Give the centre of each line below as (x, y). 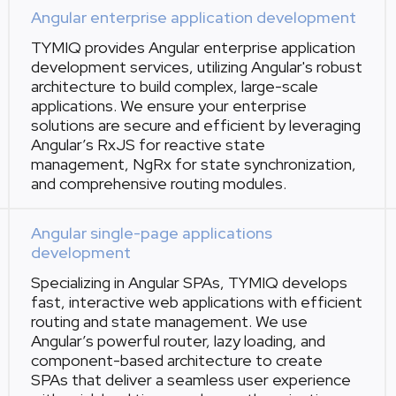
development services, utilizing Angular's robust (197, 67)
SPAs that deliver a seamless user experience (191, 380)
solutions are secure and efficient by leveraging (196, 125)
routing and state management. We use (170, 321)
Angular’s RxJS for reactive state (148, 145)
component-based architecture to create (177, 360)
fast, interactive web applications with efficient (197, 302)
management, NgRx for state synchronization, (194, 164)
